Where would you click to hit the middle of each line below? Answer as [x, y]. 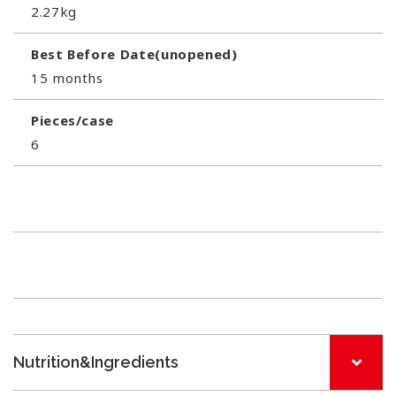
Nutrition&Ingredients [96, 362]
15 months [67, 77]
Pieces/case [73, 120]
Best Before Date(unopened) [134, 53]
